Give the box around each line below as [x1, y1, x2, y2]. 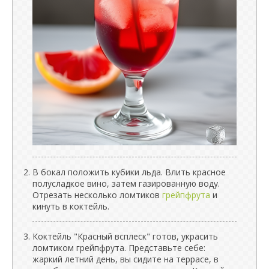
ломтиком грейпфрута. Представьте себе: [32, 241, 205, 253]
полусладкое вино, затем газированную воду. [32, 177, 220, 189]
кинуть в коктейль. [32, 200, 109, 212]
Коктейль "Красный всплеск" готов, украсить [32, 230, 218, 242]
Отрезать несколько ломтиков [32, 189, 162, 201]
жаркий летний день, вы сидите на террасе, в [32, 253, 219, 265]
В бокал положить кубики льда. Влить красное [32, 166, 226, 178]
